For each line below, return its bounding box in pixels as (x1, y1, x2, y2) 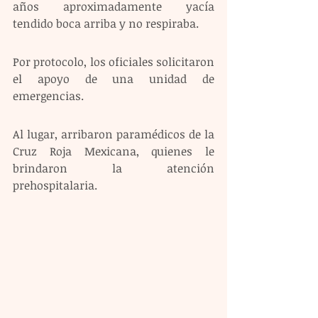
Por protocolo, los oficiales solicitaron (13, 54, 214, 70)
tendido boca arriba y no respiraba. (13, 16, 199, 31)
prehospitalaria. (13, 177, 97, 193)
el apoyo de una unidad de (13, 71, 214, 87)
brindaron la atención (13, 160, 214, 176)
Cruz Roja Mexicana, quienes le (13, 143, 214, 159)
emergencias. (13, 88, 84, 104)
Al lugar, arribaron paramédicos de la (13, 126, 214, 142)
